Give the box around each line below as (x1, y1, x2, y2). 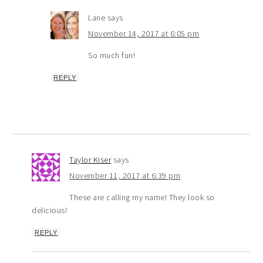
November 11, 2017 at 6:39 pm (69, 170, 181, 181)
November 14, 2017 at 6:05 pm (88, 28, 200, 39)
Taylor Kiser (69, 154, 112, 165)
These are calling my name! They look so (69, 191, 215, 203)
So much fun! (88, 49, 136, 60)
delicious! (32, 204, 68, 215)
